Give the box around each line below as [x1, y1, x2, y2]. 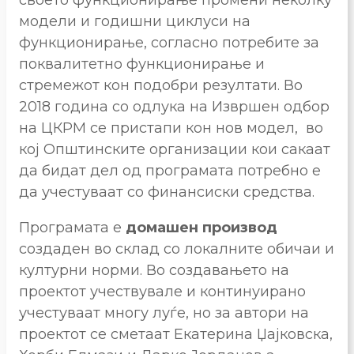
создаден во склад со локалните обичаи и [19, 239, 334, 258]
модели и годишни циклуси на [19, 12, 250, 30]
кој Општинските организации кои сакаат [19, 140, 330, 158]
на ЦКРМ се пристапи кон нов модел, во [19, 119, 323, 137]
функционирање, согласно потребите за [19, 33, 319, 51]
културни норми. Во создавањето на [19, 261, 289, 279]
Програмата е [19, 218, 126, 236]
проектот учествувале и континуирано [19, 282, 306, 300]
